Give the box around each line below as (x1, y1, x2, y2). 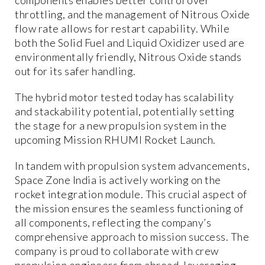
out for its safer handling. (15, 64, 136, 77)
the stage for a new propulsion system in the (15, 118, 227, 132)
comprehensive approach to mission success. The (15, 230, 249, 243)
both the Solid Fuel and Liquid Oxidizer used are (15, 35, 244, 49)
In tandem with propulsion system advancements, (15, 159, 250, 172)
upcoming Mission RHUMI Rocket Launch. (15, 132, 216, 146)
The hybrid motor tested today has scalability (15, 90, 234, 104)
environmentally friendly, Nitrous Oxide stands (15, 50, 241, 63)
